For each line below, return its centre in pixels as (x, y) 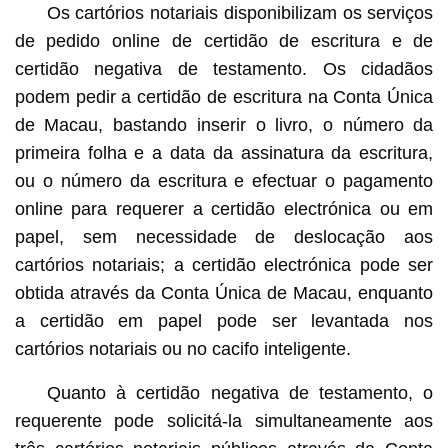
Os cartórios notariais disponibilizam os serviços (240, 13)
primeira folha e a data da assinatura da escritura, (224, 153)
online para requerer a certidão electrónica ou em (224, 209)
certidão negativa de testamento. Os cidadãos (224, 69)
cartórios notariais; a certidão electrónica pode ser (224, 265)
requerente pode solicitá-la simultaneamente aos (224, 421)
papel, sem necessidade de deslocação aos (224, 237)
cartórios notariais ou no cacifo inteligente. (182, 349)
